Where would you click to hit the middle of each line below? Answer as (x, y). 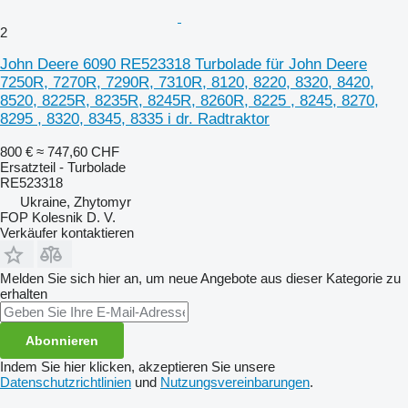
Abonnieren (62, 340)
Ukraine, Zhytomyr (76, 201)
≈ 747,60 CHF (78, 151)
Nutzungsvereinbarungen (235, 382)
